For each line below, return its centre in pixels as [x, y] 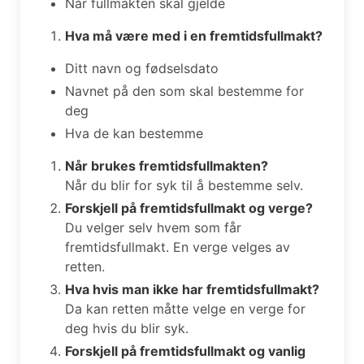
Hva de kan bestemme [134, 133]
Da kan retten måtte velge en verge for [185, 308]
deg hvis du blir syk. [127, 328]
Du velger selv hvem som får [153, 227]
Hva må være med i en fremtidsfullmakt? [194, 35]
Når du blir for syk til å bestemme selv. [184, 185]
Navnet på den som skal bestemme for [184, 91]
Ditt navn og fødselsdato [142, 68]
